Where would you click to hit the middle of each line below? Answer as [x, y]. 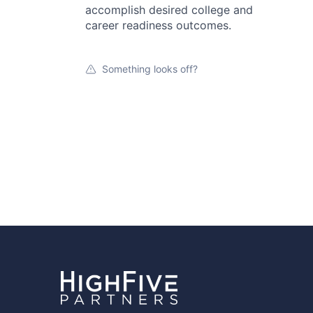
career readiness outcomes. [158, 25]
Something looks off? [150, 69]
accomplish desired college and [169, 10]
